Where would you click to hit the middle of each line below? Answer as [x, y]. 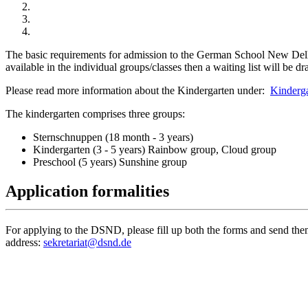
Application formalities [87, 191]
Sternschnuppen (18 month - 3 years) [114, 137]
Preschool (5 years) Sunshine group [110, 162]
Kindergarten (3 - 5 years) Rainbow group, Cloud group [155, 149]
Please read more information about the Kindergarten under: [138, 90]
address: [24, 242]
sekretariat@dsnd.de [87, 242]
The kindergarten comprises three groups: [97, 113]
